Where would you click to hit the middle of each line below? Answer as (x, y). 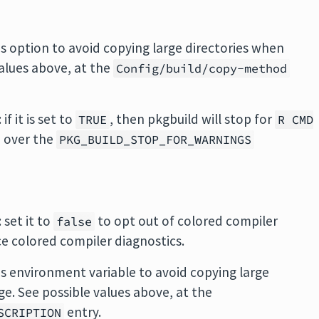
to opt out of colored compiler (187, 220)
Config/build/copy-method (202, 69)
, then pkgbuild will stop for (193, 119)
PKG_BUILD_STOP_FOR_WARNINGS (156, 140)
